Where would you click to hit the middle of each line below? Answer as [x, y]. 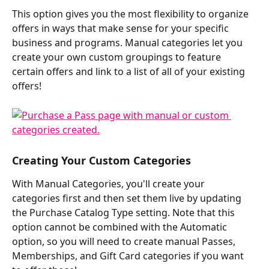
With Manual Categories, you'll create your [110, 184]
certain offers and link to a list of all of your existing [130, 72]
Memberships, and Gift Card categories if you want [129, 256]
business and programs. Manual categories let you [128, 43]
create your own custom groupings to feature [118, 57]
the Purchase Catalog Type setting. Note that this [125, 213]
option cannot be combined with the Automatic [121, 227]
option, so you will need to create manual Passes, [125, 242]
